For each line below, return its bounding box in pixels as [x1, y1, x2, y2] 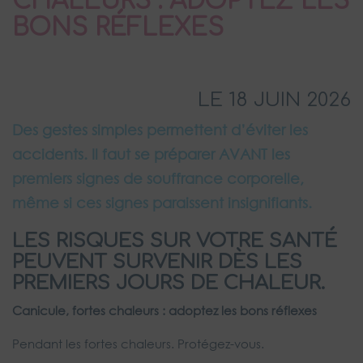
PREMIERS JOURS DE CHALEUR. [12, 272, 325, 295]
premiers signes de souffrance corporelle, [12, 169, 304, 188]
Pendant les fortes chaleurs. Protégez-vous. [12, 335, 264, 352]
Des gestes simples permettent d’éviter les [12, 121, 308, 139]
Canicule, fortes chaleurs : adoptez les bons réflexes [12, 302, 317, 319]
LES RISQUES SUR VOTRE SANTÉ [12, 230, 337, 253]
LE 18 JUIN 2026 [198, 89, 351, 112]
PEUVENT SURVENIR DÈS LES [12, 251, 302, 274]
